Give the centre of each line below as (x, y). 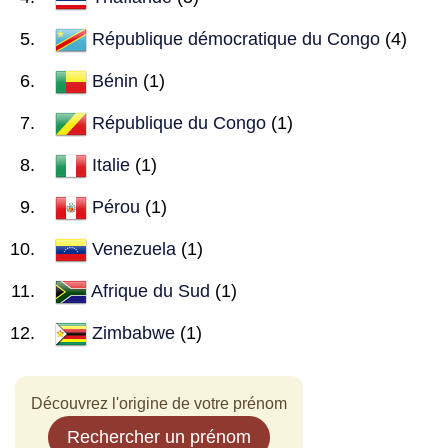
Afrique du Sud (150, 290)
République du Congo (179, 122)
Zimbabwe (133, 332)
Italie (111, 164)
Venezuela (134, 248)
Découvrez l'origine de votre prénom (159, 403)
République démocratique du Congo (236, 38)
